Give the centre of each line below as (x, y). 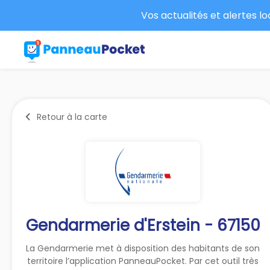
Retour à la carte (72, 117)
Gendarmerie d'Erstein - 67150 (143, 225)
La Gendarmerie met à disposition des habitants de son (143, 248)
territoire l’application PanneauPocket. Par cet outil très (143, 261)
